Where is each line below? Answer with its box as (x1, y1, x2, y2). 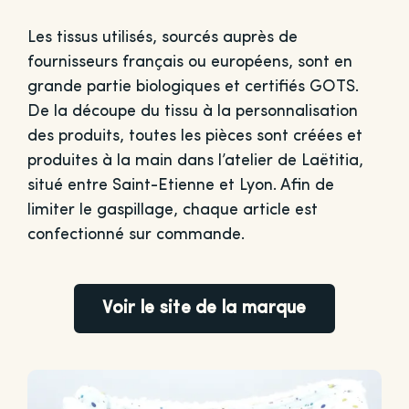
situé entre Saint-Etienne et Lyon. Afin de (26, 177, 334, 194)
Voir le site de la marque (102, 299, 307, 319)
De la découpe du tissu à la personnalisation (26, 103, 358, 121)
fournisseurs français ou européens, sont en (26, 54, 352, 71)
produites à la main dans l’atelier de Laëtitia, (26, 152, 363, 170)
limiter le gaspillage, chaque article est (26, 202, 318, 219)
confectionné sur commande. (26, 226, 245, 244)
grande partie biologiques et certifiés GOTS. (26, 79, 359, 96)
